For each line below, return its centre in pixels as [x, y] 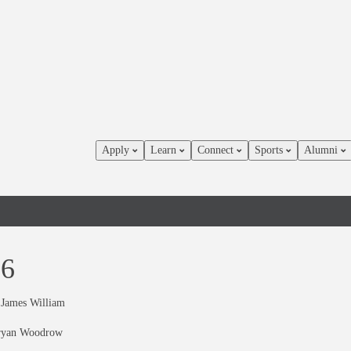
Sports [270, 150]
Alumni [322, 150]
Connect [217, 150]
